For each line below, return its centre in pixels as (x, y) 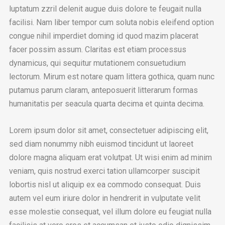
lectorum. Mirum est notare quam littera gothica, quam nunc (111, 76)
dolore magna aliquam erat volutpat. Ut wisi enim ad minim (110, 157)
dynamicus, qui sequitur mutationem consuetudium (97, 63)
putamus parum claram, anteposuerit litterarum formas (103, 90)
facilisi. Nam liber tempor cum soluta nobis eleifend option (111, 22)
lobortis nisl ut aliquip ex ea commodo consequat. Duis (105, 184)
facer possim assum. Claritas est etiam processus (97, 49)
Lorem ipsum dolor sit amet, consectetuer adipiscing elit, (108, 130)
